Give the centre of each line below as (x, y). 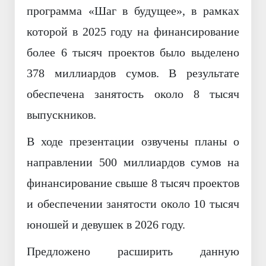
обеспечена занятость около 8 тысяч (133, 94)
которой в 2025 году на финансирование (133, 32)
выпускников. (61, 115)
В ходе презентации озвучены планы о (133, 142)
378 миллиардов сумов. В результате (133, 73)
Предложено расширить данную (133, 251)
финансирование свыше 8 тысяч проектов (133, 183)
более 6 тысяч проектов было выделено (133, 53)
